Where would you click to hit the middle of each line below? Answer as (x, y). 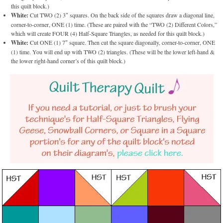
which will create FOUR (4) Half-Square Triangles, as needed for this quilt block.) (108, 34)
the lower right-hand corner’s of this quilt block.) (68, 61)
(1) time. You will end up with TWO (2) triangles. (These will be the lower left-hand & (113, 52)
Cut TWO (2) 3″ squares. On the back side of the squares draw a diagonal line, (122, 15)
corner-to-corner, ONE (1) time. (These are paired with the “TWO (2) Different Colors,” (114, 25)
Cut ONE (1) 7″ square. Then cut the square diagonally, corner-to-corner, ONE (122, 43)
